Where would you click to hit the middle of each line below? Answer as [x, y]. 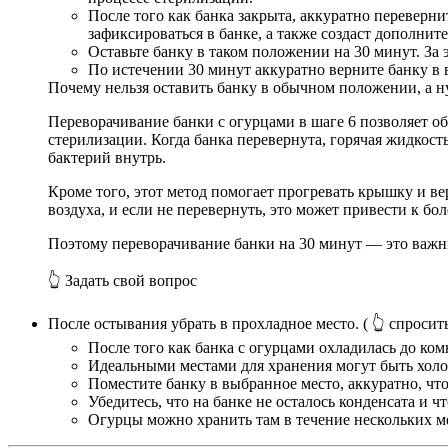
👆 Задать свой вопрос [122, 281]
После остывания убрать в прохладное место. [203, 324]
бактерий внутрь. [107, 158]
